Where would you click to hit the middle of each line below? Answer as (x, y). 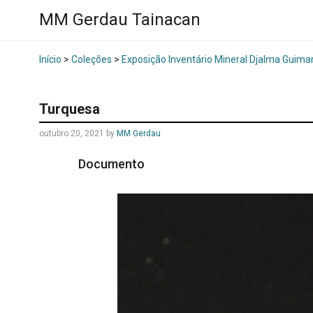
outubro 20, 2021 (72, 134)
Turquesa (70, 109)
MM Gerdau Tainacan (120, 20)
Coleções (92, 60)
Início (50, 60)
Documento (113, 164)
